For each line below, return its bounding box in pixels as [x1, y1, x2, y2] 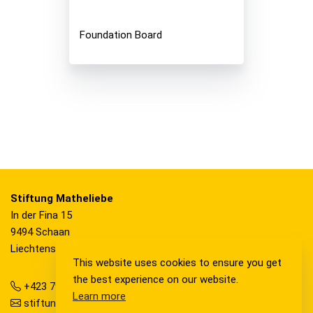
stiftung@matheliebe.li [21, 296, 129, 310]
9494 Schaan [10, 225, 70, 238]
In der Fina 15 [10, 208, 72, 221]
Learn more [73, 289, 126, 303]
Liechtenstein [10, 242, 73, 255]
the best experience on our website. [73, 272, 238, 286]
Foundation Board [80, 28, 162, 41]
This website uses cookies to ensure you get [73, 256, 282, 269]
